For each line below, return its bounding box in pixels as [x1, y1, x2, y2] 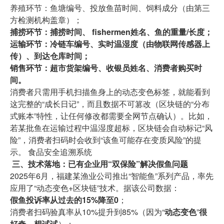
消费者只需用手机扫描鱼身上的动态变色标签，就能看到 [10, 86, 210, 98]
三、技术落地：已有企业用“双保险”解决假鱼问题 [10, 158, 188, 170]
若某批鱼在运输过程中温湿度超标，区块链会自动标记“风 [10, 122, 212, 134]
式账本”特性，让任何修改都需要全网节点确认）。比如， [10, 110, 212, 122]
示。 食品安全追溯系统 [10, 146, 94, 158]
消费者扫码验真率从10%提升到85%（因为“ [10, 206, 164, 218]
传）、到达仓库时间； [10, 50, 90, 62]
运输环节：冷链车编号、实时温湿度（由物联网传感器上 [10, 38, 210, 50]
